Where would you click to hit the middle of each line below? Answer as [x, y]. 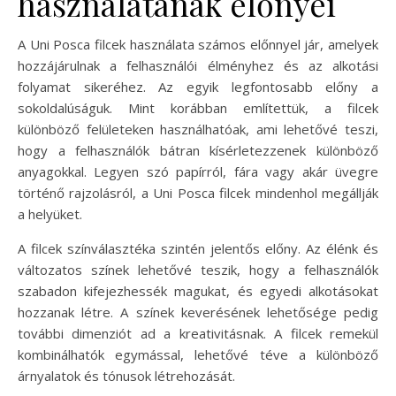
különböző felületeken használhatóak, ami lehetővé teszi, [198, 129]
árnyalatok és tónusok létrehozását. [126, 375]
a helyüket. [50, 213]
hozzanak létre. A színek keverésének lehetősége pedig [198, 312]
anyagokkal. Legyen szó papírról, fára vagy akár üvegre [198, 171]
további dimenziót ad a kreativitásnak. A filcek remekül [198, 333]
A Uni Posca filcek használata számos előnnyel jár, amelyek [198, 44]
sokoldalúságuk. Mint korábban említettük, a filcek [198, 107]
